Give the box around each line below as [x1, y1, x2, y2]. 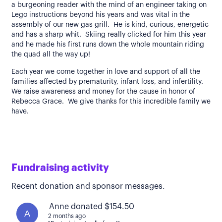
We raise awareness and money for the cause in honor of [11, 88, 195, 95]
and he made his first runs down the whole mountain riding [11, 41, 204, 48]
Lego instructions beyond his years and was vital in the [11, 11, 190, 18]
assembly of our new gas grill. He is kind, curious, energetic [11, 21, 209, 28]
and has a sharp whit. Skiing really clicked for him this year [11, 31, 206, 38]
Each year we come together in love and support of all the [11, 68, 200, 75]
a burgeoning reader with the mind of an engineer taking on [11, 1, 207, 8]
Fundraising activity [11, 163, 109, 173]
